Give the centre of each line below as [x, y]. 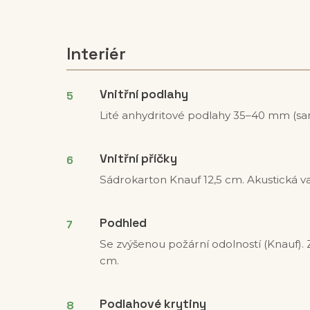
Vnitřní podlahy [144, 94]
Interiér [96, 54]
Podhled [123, 223]
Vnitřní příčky [138, 159]
